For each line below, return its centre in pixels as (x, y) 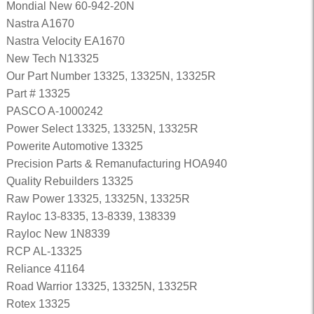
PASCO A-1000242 (54, 111)
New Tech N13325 (52, 59)
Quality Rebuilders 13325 (69, 181)
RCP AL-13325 (44, 251)
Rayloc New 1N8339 (58, 234)
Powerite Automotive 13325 (74, 146)
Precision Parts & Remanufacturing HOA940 (116, 164)
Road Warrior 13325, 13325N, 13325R (102, 286)
